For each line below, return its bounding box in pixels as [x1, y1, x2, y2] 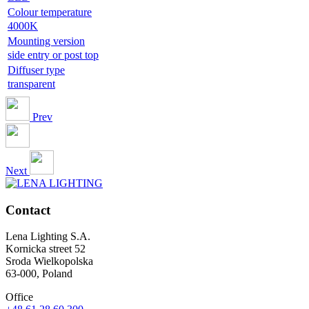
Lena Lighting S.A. [6, 230, 90, 243]
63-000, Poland [6, 268, 72, 280]
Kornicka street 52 [6, 243, 86, 255]
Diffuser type [8, 63, 65, 76]
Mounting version [8, 34, 85, 47]
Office [6, 291, 33, 303]
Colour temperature [8, 6, 92, 18]
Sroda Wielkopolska [6, 255, 93, 268]
